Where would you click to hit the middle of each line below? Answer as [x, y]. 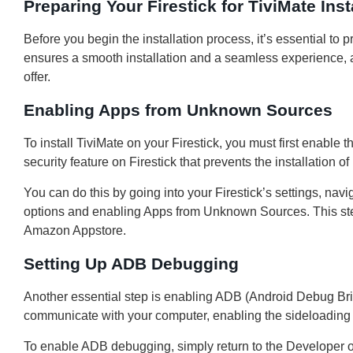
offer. [37, 77]
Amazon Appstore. [75, 231]
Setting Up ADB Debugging [131, 264]
